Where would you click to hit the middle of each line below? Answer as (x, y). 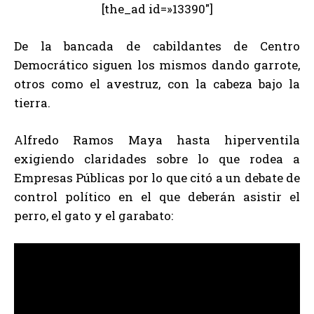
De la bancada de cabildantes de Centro (157, 46)
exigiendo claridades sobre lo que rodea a (157, 159)
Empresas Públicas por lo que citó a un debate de (157, 178)
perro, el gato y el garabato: (94, 216)
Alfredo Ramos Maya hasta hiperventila (157, 140)
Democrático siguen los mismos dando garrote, (157, 65)
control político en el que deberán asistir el (157, 197)
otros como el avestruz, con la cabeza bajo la (157, 84)
